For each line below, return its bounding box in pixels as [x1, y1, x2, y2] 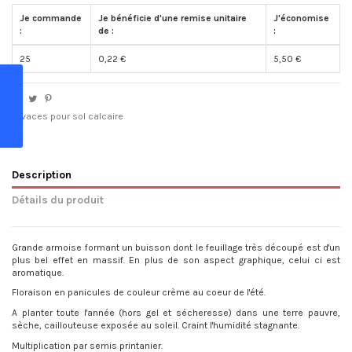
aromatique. [12, 266, 64, 278]
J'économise [273, 13, 329, 24]
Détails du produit [12, 193, 104, 207]
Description [12, 168, 71, 181]
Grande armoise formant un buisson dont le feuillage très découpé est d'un [12, 241, 340, 253]
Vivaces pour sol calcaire [13, 111, 124, 123]
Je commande [20, 13, 82, 24]
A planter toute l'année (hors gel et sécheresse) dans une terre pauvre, [12, 307, 340, 318]
